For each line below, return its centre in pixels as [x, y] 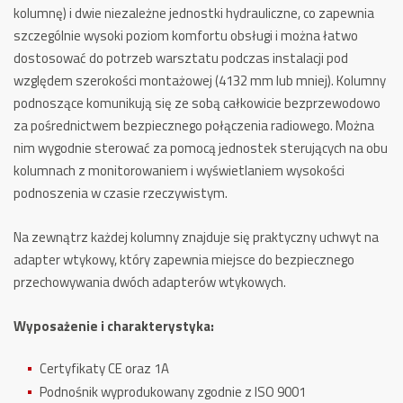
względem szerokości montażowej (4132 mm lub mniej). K [179, 81]
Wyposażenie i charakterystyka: [114, 326]
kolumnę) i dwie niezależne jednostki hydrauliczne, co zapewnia [194, 13]
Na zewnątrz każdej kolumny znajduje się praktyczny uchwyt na [196, 237]
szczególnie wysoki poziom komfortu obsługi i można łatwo [186, 36]
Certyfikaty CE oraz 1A [104, 368]
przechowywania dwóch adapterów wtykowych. [150, 282]
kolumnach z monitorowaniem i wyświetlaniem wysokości [179, 170]
